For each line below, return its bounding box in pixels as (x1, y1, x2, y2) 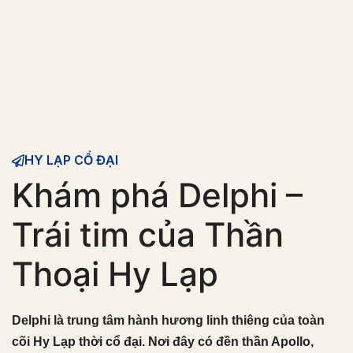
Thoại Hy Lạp (12, 254, 218, 294)
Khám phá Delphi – (12, 175, 303, 215)
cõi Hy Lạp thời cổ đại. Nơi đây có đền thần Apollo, (12, 335, 314, 348)
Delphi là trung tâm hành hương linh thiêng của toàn (12, 314, 325, 327)
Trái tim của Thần (12, 214, 284, 255)
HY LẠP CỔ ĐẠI (24, 152, 118, 168)
